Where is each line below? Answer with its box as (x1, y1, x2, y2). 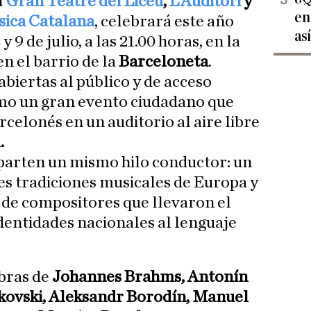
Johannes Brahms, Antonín (52, 269, 248, 286)
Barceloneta (119, 53, 208, 71)
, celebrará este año (94, 13, 235, 31)
